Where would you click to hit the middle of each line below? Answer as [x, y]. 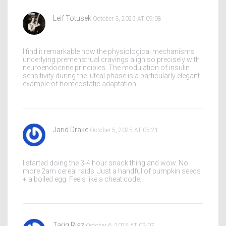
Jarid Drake [71, 130]
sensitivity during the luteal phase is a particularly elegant [111, 76]
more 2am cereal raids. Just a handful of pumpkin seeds [112, 171]
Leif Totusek [72, 18]
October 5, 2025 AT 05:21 [124, 130]
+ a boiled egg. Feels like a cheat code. [82, 179]
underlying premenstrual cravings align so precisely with [111, 60]
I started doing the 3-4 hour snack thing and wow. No [105, 163]
